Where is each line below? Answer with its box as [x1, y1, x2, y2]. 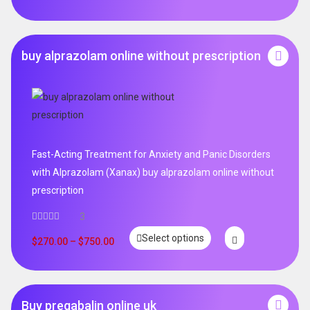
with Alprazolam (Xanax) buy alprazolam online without [32, 167, 274, 179]
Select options [142, 232, 204, 244]
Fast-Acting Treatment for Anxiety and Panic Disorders [32, 149, 271, 161]
